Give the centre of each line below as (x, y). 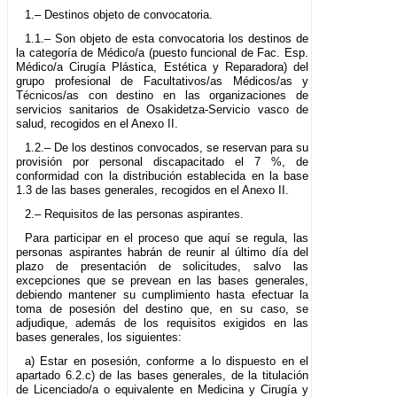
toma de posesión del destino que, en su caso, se (163, 309)
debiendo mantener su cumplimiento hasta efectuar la (163, 295)
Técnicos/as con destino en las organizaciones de (163, 96)
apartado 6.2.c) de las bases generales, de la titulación (163, 376)
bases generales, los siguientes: (99, 338)
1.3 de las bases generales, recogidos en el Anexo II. (152, 191)
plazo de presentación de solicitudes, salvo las (163, 267)
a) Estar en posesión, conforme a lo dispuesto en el (167, 362)
